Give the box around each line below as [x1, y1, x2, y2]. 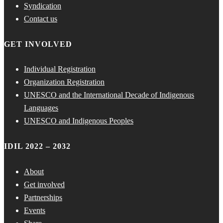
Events [24, 206, 45, 215]
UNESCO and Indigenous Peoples [24, 116, 133, 125]
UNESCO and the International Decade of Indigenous [24, 91, 194, 100]
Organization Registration [24, 78, 105, 87]
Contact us [24, 14, 57, 23]
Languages [24, 104, 58, 112]
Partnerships [24, 193, 62, 202]
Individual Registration [24, 65, 96, 74]
